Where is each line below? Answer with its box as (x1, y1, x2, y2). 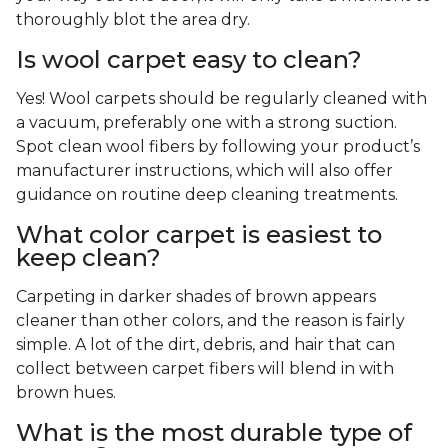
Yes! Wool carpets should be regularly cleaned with (16, 89, 427, 109)
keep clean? (16, 243, 161, 273)
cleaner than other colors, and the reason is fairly (16, 311, 405, 331)
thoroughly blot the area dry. (16, 10, 254, 30)
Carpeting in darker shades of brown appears (16, 287, 376, 307)
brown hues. (16, 383, 120, 403)
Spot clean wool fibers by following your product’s (16, 137, 420, 157)
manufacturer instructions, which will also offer (16, 161, 393, 181)
